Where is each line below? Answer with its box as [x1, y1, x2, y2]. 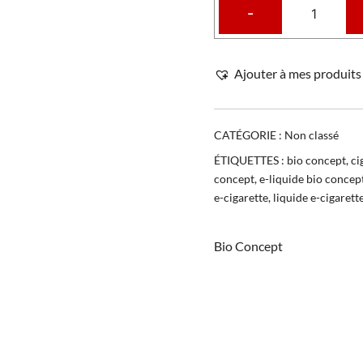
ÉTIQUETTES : [214, 152, 287, 167]
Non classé [284, 127, 339, 142]
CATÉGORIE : [214, 127, 284, 142]
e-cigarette [214, 190, 268, 204]
